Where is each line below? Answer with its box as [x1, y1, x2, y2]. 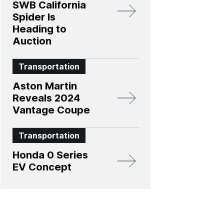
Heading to [12, 23, 66, 35]
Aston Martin [12, 80, 77, 92]
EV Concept [12, 161, 71, 173]
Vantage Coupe [12, 104, 90, 116]
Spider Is [12, 11, 55, 23]
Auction [12, 35, 51, 47]
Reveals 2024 [12, 92, 80, 104]
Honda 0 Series [12, 149, 88, 161]
